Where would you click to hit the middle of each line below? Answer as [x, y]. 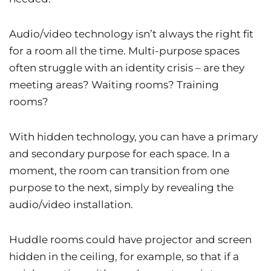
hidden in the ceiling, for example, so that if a [124, 257]
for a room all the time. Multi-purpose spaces [124, 51]
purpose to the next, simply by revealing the [121, 188]
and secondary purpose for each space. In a [119, 154]
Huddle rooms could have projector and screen [130, 240]
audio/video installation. [72, 205]
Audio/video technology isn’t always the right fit [131, 34]
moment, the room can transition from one [119, 171]
